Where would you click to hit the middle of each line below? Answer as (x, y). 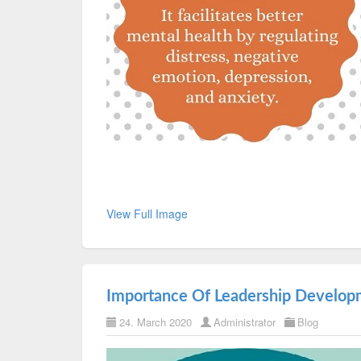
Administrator (246, 322)
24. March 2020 (156, 322)
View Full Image (147, 214)
